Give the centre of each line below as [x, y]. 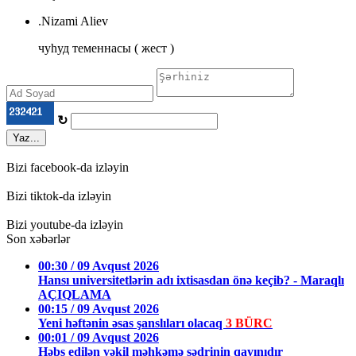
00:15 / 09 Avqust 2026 [99, 309]
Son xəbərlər [38, 239]
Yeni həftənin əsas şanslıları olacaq [132, 323]
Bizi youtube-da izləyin [65, 225]
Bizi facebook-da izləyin [68, 168]
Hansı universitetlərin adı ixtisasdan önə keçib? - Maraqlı [191, 281]
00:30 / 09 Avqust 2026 [99, 266]
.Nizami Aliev [73, 21]
